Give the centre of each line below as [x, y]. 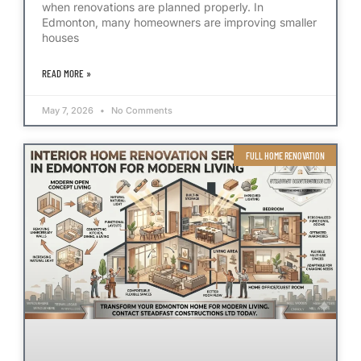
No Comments [141, 111]
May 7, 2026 [69, 111]
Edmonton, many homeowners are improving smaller [179, 23]
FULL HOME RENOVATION [285, 156]
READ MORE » [66, 74]
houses [60, 38]
